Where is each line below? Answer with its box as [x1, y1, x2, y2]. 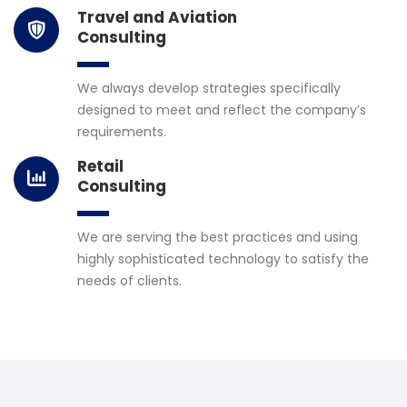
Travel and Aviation [77, 5, 237, 28]
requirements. [77, 122, 166, 141]
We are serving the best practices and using [77, 227, 358, 246]
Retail [77, 154, 124, 177]
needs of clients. [77, 271, 182, 290]
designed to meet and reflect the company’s [77, 100, 366, 119]
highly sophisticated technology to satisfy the [77, 249, 369, 268]
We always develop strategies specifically [77, 78, 341, 97]
